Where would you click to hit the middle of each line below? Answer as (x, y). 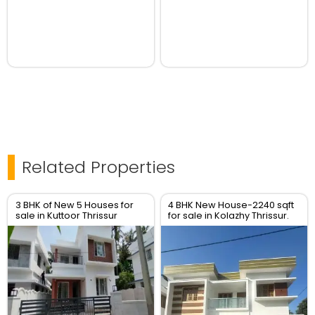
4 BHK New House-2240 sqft (231, 205)
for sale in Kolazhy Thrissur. (229, 216)
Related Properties (99, 167)
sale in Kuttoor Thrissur (66, 216)
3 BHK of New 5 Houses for (74, 205)
